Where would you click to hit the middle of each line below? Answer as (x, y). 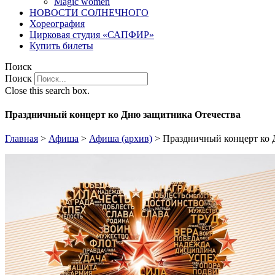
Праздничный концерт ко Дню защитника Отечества (123, 114)
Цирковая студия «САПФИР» (92, 34)
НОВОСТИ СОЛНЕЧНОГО (89, 12)
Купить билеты (61, 45)
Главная (21, 139)
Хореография (57, 23)
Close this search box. (47, 90)
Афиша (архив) (121, 139)
